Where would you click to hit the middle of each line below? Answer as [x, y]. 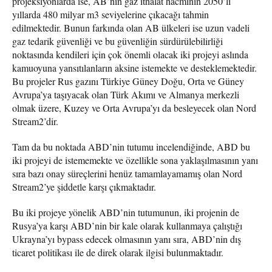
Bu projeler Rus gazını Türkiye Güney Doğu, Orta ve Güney [128, 81]
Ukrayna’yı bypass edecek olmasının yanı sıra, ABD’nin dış [127, 239]
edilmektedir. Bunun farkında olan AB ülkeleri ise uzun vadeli [131, 27]
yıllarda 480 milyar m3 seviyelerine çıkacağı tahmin [110, 14]
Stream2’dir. [35, 121]
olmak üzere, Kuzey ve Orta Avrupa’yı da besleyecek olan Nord [134, 107]
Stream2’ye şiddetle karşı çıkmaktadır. [84, 186]
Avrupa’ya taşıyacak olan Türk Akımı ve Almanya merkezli [126, 94]
